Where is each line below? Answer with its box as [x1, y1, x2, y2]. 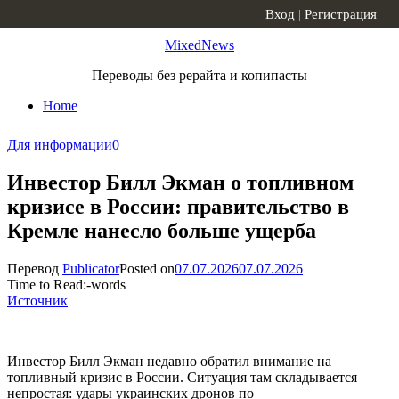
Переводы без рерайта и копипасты [92, 68, 307, 83]
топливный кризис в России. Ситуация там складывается [7, 369, 357, 385]
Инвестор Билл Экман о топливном [7, 170, 354, 194]
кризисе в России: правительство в [7, 194, 349, 218]
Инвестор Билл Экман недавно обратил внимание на [7, 353, 331, 369]
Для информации [7, 137, 112, 152]
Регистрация [305, 7, 377, 21]
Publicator [62, 260, 119, 276]
